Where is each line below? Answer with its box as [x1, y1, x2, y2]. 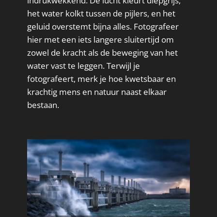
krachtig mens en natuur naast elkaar [27, 86, 167, 98]
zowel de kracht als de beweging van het [27, 47, 178, 59]
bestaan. [27, 99, 59, 111]
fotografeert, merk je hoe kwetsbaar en [27, 73, 176, 85]
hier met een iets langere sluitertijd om [27, 34, 174, 46]
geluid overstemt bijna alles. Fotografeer [27, 21, 179, 32]
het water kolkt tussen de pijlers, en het [27, 8, 175, 19]
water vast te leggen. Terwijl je [27, 60, 140, 72]
